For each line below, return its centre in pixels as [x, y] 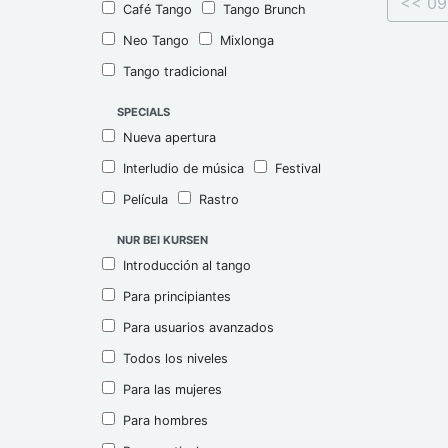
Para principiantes [177, 296]
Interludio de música [183, 168]
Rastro [219, 199]
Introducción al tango [187, 265]
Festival [298, 168]
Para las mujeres [172, 389]
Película [145, 199]
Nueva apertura [169, 137]
